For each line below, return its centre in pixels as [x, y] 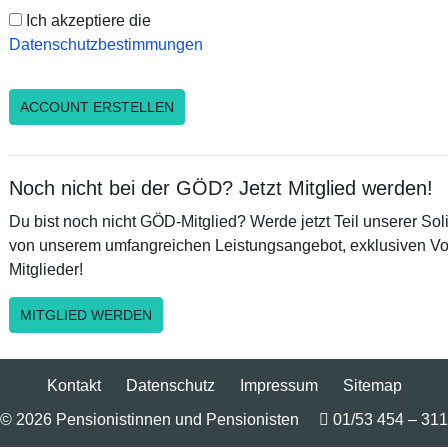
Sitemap [372, 385]
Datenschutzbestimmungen [106, 44]
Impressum [278, 385]
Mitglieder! [46, 269]
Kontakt [73, 385]
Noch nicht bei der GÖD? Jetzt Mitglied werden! [221, 188]
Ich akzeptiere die [86, 20]
